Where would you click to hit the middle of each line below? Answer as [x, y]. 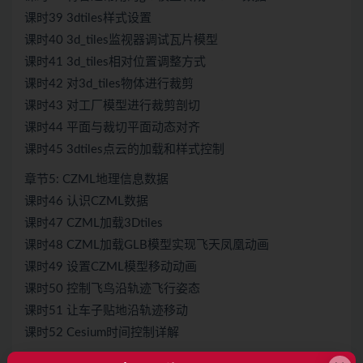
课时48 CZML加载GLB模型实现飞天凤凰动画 [147, 246]
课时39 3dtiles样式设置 [88, 19]
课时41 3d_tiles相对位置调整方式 [115, 62]
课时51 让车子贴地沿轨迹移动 [106, 311]
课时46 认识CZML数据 [86, 202]
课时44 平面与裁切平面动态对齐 [112, 128]
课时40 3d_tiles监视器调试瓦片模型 [121, 41]
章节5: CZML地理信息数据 [96, 180]
